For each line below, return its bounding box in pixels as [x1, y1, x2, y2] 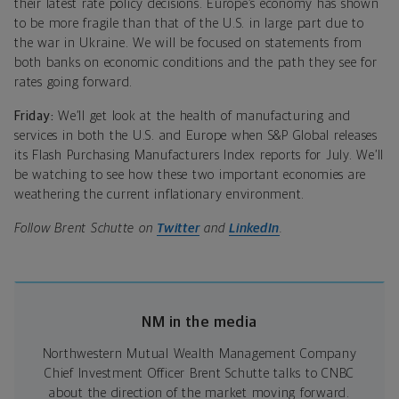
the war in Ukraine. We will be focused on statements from [14, 36, 362, 50]
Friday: [14, 109, 54, 123]
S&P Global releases [267, 128, 378, 142]
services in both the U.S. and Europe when [14, 128, 268, 142]
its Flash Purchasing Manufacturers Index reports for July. [14, 148, 357, 162]
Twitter [157, 221, 200, 235]
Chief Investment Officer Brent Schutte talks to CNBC [45, 366, 354, 380]
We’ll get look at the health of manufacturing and [58, 109, 351, 123]
